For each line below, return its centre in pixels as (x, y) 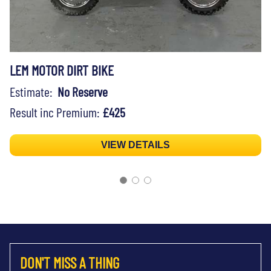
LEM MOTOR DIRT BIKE (62, 70)
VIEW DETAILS (135, 145)
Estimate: (34, 91)
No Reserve (83, 91)
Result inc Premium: (56, 112)
